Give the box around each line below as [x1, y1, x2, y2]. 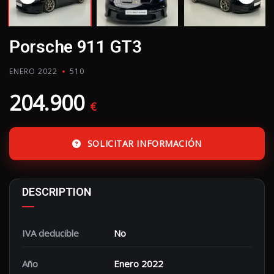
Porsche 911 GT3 [9, 37, 142, 57]
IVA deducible [22, 227, 79, 240]
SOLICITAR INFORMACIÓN [87, 138, 202, 150]
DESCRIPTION [22, 185, 92, 199]
